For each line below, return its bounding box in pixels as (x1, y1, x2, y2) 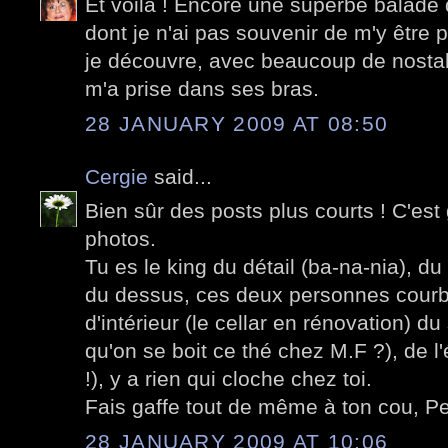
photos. (85, 227, 156, 251)
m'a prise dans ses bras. (85, 77, 319, 101)
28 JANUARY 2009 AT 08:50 (85, 111, 389, 135)
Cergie (85, 164, 148, 188)
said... (148, 164, 212, 188)
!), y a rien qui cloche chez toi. (85, 367, 372, 391)
